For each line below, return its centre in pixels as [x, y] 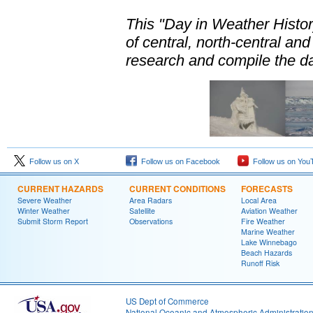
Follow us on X [52, 161]
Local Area [259, 200]
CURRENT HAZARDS [60, 189]
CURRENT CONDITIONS [177, 189]
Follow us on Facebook [179, 161]
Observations [151, 221]
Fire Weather [263, 221]
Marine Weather [268, 232]
